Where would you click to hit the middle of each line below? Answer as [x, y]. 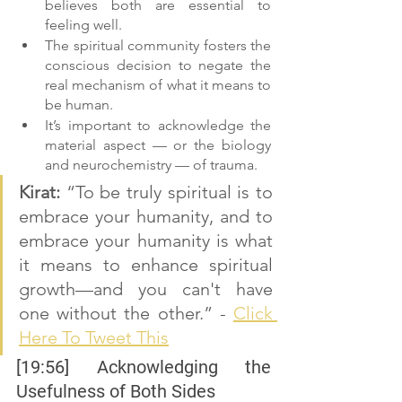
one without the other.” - [126, 314]
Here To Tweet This [94, 338]
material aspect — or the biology [158, 145]
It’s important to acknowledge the [158, 126]
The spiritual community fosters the [158, 46]
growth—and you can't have [146, 289]
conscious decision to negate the [158, 66]
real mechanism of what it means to [158, 85]
